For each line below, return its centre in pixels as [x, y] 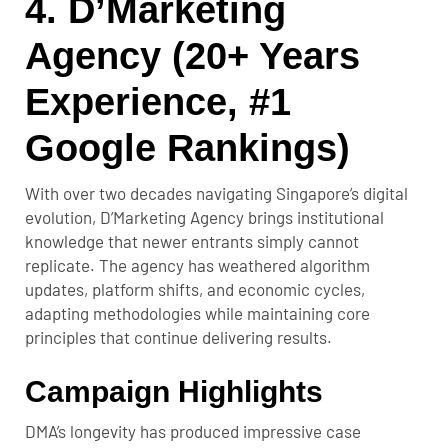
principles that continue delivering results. [178, 337]
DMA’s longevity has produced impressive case [193, 431]
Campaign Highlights [174, 392]
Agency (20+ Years [192, 56]
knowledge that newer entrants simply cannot [192, 241]
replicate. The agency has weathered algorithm [197, 265]
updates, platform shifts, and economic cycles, [195, 289]
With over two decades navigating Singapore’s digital [216, 193]
